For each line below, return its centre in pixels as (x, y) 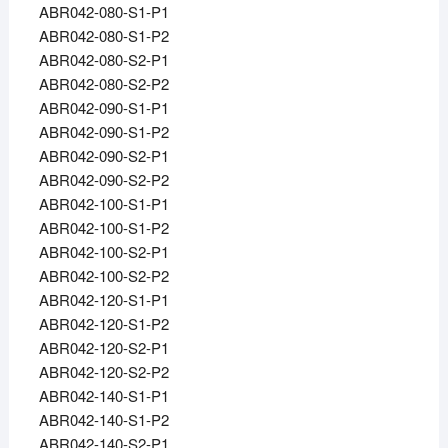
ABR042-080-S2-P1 (103, 60)
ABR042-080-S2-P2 (103, 84)
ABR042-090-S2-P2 (103, 180)
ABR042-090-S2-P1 (103, 156)
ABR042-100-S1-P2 (103, 228)
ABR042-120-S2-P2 (103, 372)
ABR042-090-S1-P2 (103, 132)
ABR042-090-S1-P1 (103, 108)
